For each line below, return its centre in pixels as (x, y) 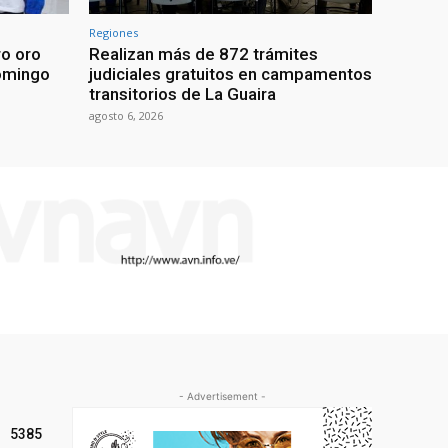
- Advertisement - (222, 396)
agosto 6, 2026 (126, 116)
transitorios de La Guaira (182, 94)
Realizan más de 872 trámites (203, 54)
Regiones (113, 33)
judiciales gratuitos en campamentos (230, 74)
